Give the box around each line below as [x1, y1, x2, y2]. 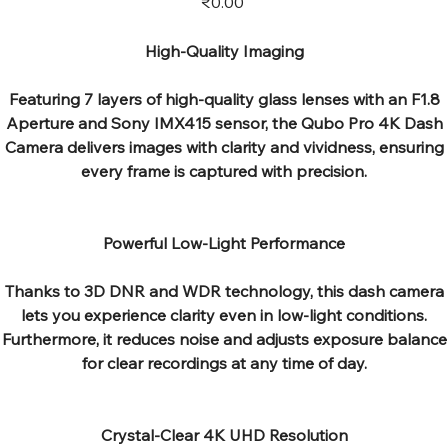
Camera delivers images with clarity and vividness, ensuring [4, 136, 444, 157]
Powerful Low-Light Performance [103, 232, 345, 253]
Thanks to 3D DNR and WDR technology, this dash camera [4, 280, 444, 301]
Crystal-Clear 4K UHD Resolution [100, 424, 348, 445]
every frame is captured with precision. [81, 160, 367, 181]
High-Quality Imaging [144, 40, 304, 61]
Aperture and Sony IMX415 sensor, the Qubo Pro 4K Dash [5, 112, 443, 133]
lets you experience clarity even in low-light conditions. [21, 304, 427, 325]
